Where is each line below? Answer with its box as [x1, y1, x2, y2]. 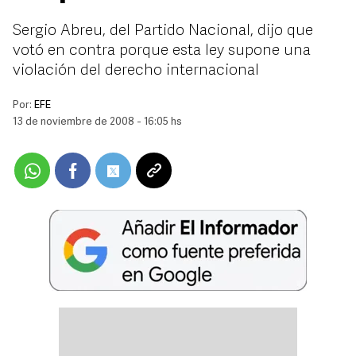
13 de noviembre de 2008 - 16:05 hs [13, 117, 182, 127]
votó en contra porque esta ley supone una [13, 43, 311, 59]
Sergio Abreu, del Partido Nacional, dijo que [13, 23, 313, 39]
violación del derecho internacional [13, 63, 259, 79]
